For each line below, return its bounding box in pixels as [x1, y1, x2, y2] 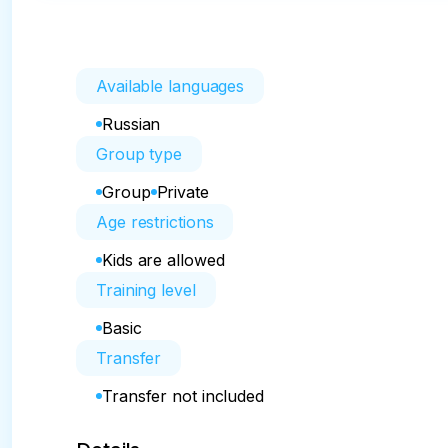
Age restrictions [96, 212, 214, 232]
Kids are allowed [102, 250, 225, 270]
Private [156, 182, 209, 202]
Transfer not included [102, 386, 264, 406]
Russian [102, 114, 161, 134]
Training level [96, 280, 196, 300]
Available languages [96, 76, 245, 96]
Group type [96, 144, 182, 164]
